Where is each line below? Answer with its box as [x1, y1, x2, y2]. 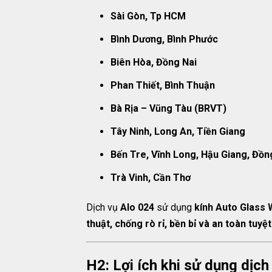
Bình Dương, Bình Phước [110, 33, 218, 45]
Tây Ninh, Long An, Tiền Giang [110, 126, 245, 137]
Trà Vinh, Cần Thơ [110, 172, 191, 183]
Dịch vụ [86, 202, 120, 213]
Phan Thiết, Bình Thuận [110, 80, 215, 91]
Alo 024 [120, 202, 154, 213]
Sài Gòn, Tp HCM [110, 10, 186, 22]
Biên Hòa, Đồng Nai [110, 56, 197, 68]
